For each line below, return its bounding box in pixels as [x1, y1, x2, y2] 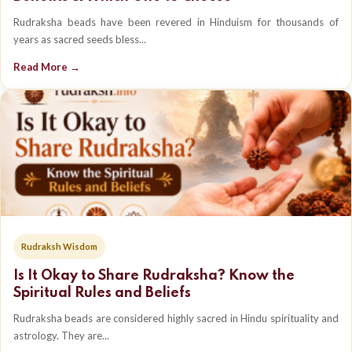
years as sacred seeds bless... [13, 33, 146, 46]
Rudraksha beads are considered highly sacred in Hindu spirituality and [13, 312, 339, 324]
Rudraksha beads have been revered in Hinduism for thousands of [13, 16, 339, 28]
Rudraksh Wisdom [21, 241, 97, 251]
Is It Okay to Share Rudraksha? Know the [13, 269, 295, 283]
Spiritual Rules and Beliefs [13, 286, 191, 300]
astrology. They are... [13, 329, 109, 342]
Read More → [13, 60, 80, 73]
